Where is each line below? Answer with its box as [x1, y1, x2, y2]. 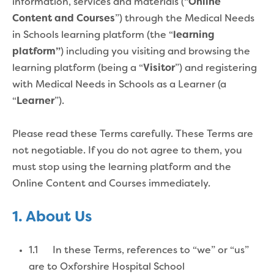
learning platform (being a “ [12, 63, 143, 73]
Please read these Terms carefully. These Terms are [12, 129, 253, 139]
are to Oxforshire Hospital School [29, 262, 185, 272]
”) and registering [175, 63, 257, 73]
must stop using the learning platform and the [12, 162, 231, 172]
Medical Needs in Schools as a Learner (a [35, 80, 226, 90]
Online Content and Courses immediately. [12, 179, 210, 189]
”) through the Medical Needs [115, 13, 254, 24]
